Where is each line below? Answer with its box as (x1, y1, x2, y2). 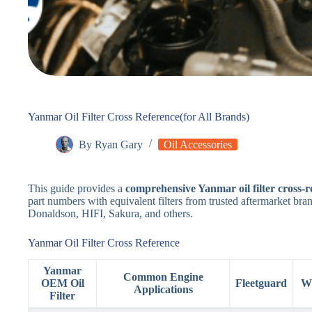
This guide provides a (28, 182, 125, 194)
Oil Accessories (164, 138, 233, 150)
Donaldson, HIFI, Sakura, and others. (28, 207, 193, 219)
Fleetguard (235, 277, 287, 290)
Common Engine (123, 271, 203, 283)
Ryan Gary (95, 138, 143, 150)
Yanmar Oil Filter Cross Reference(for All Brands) (28, 110, 249, 123)
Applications (133, 283, 193, 296)
